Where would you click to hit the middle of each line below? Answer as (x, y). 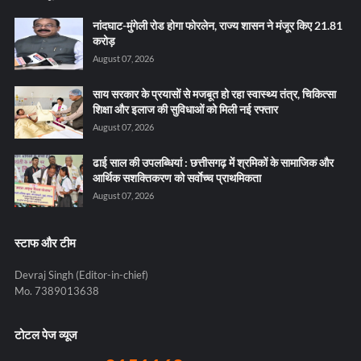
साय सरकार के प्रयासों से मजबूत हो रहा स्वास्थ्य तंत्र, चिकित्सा (214, 93)
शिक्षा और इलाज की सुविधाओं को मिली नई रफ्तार (185, 109)
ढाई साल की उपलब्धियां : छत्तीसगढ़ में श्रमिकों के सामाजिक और (213, 162)
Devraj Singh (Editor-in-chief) (81, 274)
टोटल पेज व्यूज (46, 334)
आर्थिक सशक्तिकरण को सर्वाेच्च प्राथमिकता (176, 177)
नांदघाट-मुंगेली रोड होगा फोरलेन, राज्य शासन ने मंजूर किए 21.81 (217, 25)
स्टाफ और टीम (45, 242)
